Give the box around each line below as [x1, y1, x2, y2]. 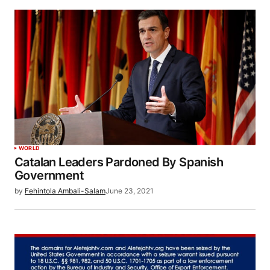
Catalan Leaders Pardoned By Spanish [14, 154, 223, 169]
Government [14, 168, 84, 183]
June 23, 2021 [105, 186, 154, 195]
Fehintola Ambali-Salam [25, 186, 105, 195]
